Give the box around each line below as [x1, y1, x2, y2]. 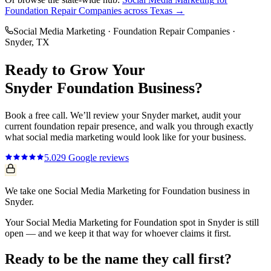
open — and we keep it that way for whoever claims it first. [5, 228, 231, 239]
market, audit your [169, 110, 241, 121]
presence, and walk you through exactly [99, 121, 253, 132]
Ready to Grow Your [5, 60, 145, 79]
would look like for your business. [114, 132, 246, 143]
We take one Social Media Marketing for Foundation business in [5, 186, 250, 197]
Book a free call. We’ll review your [5, 110, 142, 121]
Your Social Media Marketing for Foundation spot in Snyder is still [5, 217, 259, 228]
